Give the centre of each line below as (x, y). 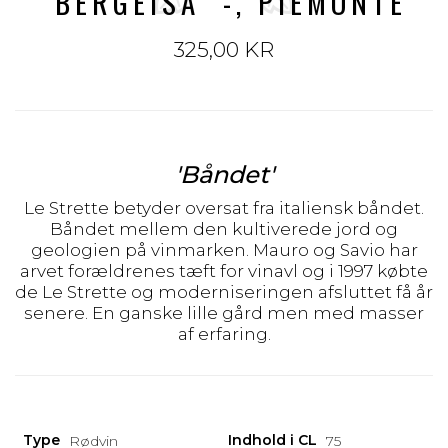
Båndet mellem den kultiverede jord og (224, 229)
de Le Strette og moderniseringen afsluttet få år (224, 292)
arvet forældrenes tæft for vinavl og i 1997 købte (224, 271)
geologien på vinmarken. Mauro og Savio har (224, 250)
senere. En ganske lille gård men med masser (224, 313)
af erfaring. (224, 334)
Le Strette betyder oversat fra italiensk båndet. (224, 208)
